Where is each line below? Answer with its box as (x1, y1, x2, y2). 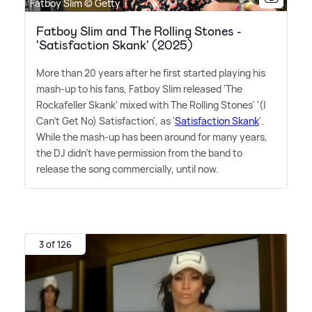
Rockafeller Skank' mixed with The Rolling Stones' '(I (36, 97, 265, 111)
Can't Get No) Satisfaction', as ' (36, 114, 175, 127)
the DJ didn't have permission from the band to (36, 146, 242, 159)
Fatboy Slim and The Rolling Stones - (36, 22, 242, 40)
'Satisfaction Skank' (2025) (36, 36, 193, 54)
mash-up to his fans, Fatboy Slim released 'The (36, 81, 242, 95)
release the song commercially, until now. (36, 162, 219, 175)
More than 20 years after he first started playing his (36, 65, 265, 79)
